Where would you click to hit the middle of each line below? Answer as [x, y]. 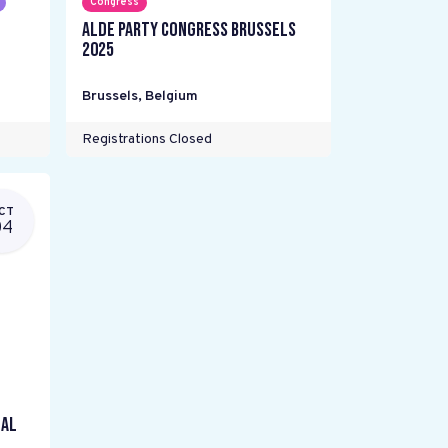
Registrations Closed [146, 139]
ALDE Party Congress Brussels [188, 30]
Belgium [171, 96]
